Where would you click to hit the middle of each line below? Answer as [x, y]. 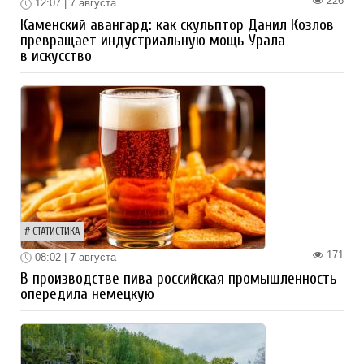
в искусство [56, 56]
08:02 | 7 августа [74, 257]
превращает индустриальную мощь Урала [153, 40]
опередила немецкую [87, 295]
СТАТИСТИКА [56, 231]
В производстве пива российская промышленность [179, 279]
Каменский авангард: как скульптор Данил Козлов [177, 25]
